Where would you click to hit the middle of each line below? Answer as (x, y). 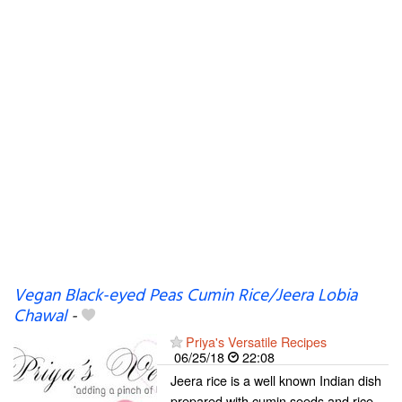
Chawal (40, 317)
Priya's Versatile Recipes (256, 341)
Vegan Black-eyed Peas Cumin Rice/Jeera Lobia (185, 296)
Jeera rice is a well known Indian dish (276, 380)
